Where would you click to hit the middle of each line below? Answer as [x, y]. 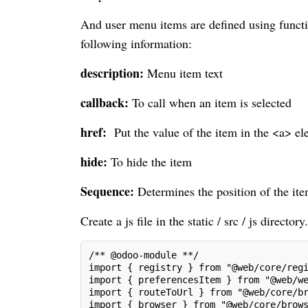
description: [112, 73]
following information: [136, 43]
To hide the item [150, 161]
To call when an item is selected [210, 102]
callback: [104, 102]
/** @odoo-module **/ [144, 255]
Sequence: [107, 191]
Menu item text [183, 73]
